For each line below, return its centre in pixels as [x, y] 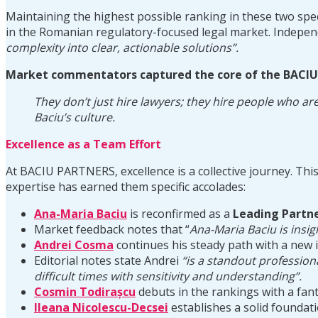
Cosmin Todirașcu [85, 291]
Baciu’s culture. [75, 117]
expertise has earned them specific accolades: [126, 186]
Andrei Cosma [74, 245]
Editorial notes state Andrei [106, 260]
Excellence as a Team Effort [83, 144]
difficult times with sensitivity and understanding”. [168, 276]
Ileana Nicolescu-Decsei [101, 307]
